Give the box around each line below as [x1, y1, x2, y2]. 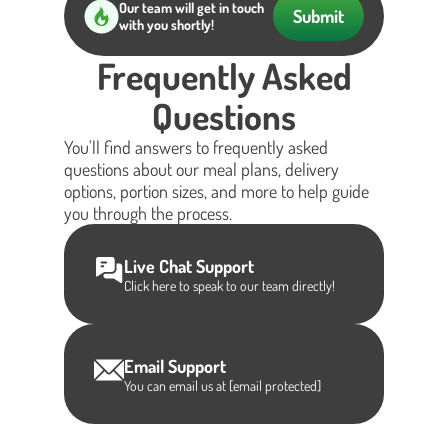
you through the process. [64, 202, 232, 224]
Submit [293, 5, 344, 27]
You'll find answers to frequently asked [64, 136, 328, 158]
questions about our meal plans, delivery [64, 158, 339, 180]
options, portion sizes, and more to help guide [64, 180, 369, 202]
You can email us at [124, 376, 229, 394]
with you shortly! [119, 16, 214, 33]
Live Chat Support [124, 254, 254, 277]
